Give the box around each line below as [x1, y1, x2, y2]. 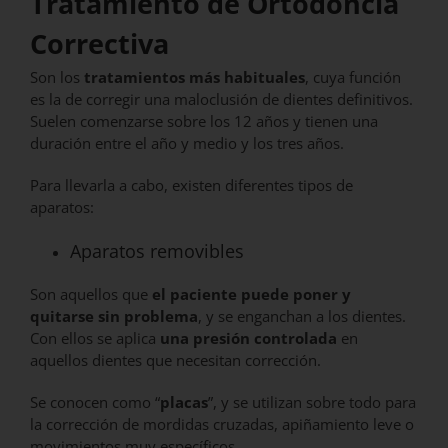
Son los [30, 67, 84, 88]
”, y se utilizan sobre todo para [208, 392, 416, 413]
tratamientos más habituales [84, 67, 305, 88]
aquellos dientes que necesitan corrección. [30, 350, 329, 371]
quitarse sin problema [30, 306, 198, 327]
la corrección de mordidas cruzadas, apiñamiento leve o [30, 414, 414, 435]
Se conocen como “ [30, 392, 160, 413]
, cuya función [305, 67, 401, 88]
